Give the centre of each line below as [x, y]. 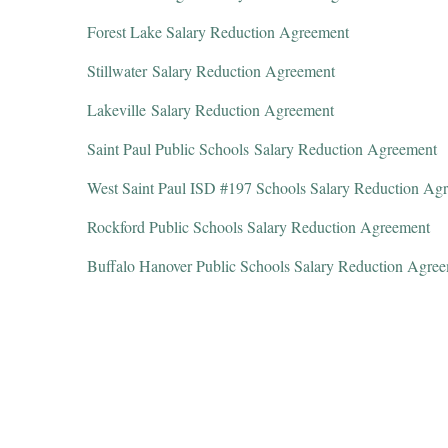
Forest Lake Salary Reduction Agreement [220, 31]
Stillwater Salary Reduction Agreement [213, 70]
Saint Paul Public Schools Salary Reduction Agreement [264, 148]
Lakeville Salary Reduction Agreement [213, 109]
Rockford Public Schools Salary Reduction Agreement [258, 226]
